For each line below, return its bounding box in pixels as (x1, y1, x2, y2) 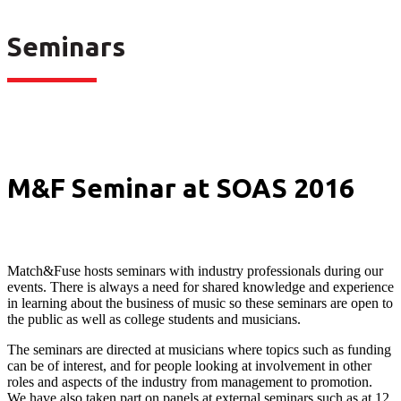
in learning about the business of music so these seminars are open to (7, 295, 393, 311)
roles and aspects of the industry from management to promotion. (7, 374, 372, 389)
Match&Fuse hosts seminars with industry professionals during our (7, 263, 383, 278)
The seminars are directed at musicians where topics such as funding (7, 342, 391, 357)
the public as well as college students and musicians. (7, 311, 301, 327)
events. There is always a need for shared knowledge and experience (7, 279, 394, 294)
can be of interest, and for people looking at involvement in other (7, 358, 371, 373)
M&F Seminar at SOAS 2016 (7, 173, 354, 203)
